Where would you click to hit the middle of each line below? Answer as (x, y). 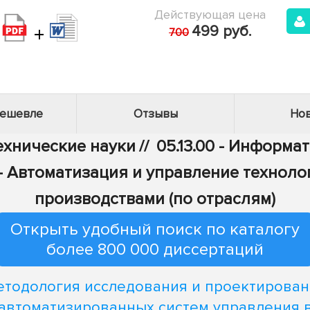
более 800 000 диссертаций (155, 249)
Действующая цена (210, 15)
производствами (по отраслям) (155, 199)
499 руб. (221, 31)
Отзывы (155, 114)
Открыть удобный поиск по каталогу (155, 229)
